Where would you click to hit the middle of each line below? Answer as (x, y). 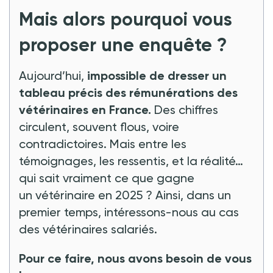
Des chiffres (186, 109)
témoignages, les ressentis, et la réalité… (131, 161)
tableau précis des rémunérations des (128, 92)
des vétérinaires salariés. (88, 229)
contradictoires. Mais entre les (103, 144)
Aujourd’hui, (53, 75)
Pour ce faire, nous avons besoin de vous (135, 258)
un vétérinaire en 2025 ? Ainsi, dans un (125, 195)
